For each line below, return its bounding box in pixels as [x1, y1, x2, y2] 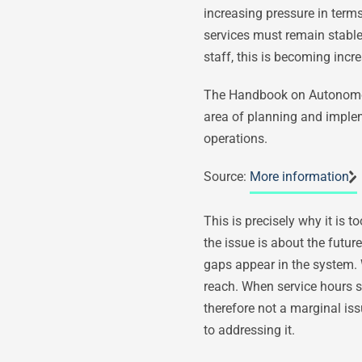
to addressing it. [204, 322, 295, 338]
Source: [204, 168, 250, 184]
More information [250, 168, 349, 184]
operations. [204, 130, 267, 146]
